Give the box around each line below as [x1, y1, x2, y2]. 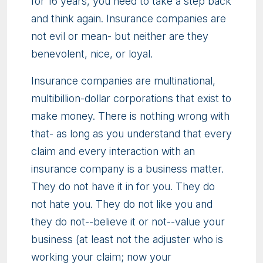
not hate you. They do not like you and [31, 198, 213, 211]
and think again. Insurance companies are [31, 12, 226, 25]
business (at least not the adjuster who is [31, 233, 223, 246]
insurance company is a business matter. [31, 163, 224, 176]
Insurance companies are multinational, [31, 75, 215, 87]
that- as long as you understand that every [31, 127, 232, 140]
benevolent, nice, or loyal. [31, 48, 153, 60]
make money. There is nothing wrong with [31, 110, 230, 123]
